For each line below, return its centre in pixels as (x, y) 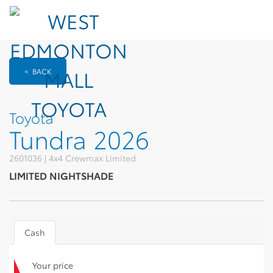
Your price (53, 265)
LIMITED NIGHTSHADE (61, 175)
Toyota (31, 117)
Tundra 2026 (79, 138)
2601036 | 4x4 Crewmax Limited (73, 158)
